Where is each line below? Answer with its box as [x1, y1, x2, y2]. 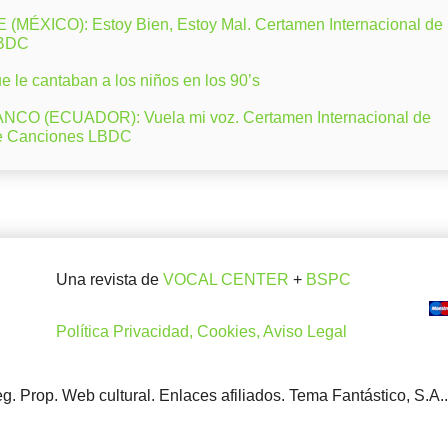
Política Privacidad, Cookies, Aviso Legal [56, 323, 347, 341]
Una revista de [56, 271, 163, 289]
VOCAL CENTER [163, 271, 289, 289]
